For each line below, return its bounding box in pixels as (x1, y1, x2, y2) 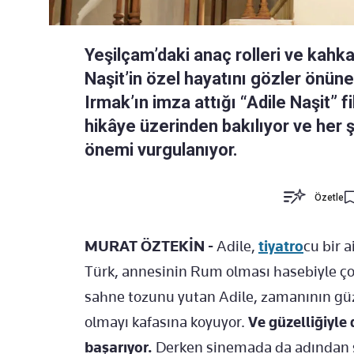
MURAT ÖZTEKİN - (85, 237, 217, 256)
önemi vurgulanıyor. (85, 140, 238, 160)
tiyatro (258, 237, 303, 256)
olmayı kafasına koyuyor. (85, 313, 248, 332)
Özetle (314, 192, 345, 204)
